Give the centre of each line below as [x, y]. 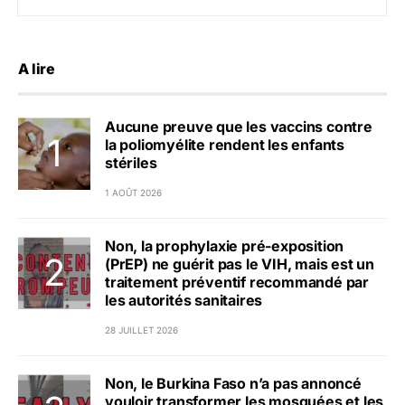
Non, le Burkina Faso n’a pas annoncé [233, 384]
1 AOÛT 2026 [133, 193]
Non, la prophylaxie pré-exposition [225, 246]
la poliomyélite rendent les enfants [225, 145]
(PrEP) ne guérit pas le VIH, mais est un [240, 264]
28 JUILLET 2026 [141, 330]
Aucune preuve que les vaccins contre [239, 127]
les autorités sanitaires [184, 301]
